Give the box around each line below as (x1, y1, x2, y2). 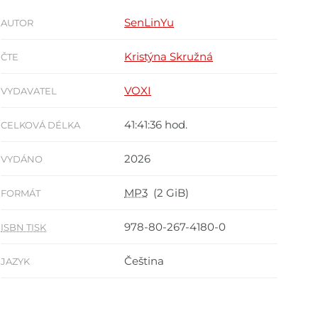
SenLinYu (124, 15, 174, 29)
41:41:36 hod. (124, 117, 187, 131)
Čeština (124, 253, 164, 268)
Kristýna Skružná (124, 49, 213, 63)
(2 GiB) (148, 185, 189, 199)
